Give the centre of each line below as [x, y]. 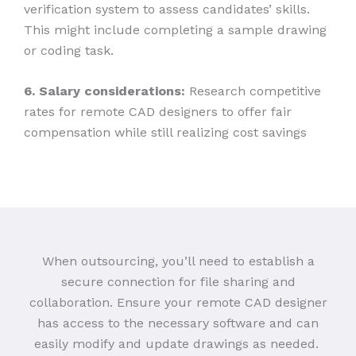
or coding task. [71, 50]
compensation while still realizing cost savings [165, 133]
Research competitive [253, 91]
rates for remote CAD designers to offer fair [158, 112]
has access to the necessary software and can [178, 323]
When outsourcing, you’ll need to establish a [178, 261]
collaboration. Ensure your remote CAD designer [178, 303]
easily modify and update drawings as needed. [178, 344]
